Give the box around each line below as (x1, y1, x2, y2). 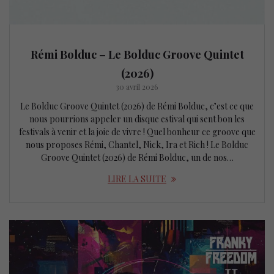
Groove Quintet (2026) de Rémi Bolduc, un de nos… (40, 151, 234, 163)
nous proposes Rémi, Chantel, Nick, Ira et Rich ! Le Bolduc (26, 138, 248, 150)
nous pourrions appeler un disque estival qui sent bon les (29, 113, 245, 125)
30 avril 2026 (116, 81, 158, 92)
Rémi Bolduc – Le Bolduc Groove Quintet (30, 46, 244, 62)
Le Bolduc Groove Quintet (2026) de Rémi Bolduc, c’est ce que (20, 100, 254, 112)
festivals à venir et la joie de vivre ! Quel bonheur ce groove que (18, 125, 256, 138)
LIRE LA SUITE (108, 172, 166, 185)
